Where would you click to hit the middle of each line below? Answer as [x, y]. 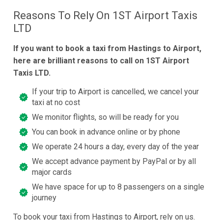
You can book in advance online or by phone [106, 132]
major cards [52, 172]
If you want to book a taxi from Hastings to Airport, [107, 49]
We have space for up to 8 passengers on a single [118, 187]
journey [44, 198]
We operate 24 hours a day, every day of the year [115, 147]
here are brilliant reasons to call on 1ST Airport [101, 61]
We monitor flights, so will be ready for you [105, 117]
